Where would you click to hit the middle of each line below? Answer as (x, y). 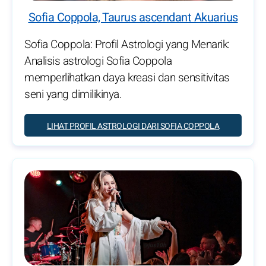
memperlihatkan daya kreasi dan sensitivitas (127, 77)
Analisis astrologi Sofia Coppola (98, 61)
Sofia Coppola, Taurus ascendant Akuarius (133, 17)
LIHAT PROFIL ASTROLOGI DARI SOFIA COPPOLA (133, 126)
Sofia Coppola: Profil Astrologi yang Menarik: (127, 44)
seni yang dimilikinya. (73, 94)
